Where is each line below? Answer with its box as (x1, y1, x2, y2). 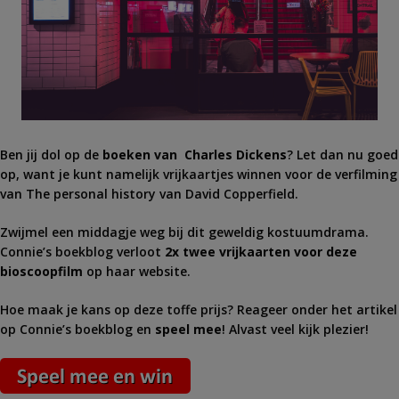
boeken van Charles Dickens (99, 146, 287, 163)
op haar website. (83, 263, 191, 280)
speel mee (155, 321, 222, 338)
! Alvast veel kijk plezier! (222, 321, 369, 338)
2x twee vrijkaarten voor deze (161, 243, 357, 260)
